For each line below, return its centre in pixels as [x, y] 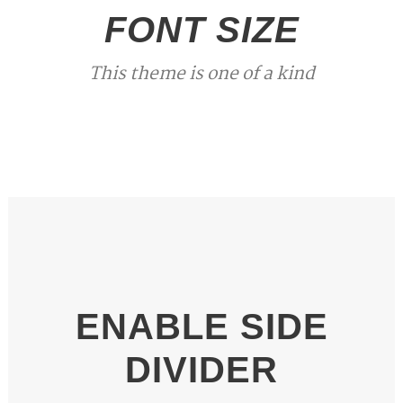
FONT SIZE [201, 30]
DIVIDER [201, 370]
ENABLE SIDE [201, 327]
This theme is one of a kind [201, 75]
